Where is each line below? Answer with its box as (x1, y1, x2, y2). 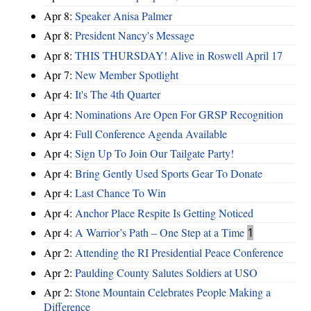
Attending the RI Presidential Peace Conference (75, 245, 283, 260)
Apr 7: (44, 67, 75, 82)
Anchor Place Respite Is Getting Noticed (75, 205, 253, 220)
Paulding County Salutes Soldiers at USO (75, 264, 258, 280)
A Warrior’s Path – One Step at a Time (75, 224, 244, 239)
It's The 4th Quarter (75, 87, 160, 102)
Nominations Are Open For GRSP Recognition (75, 106, 283, 121)
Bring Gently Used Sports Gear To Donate (75, 165, 262, 180)
